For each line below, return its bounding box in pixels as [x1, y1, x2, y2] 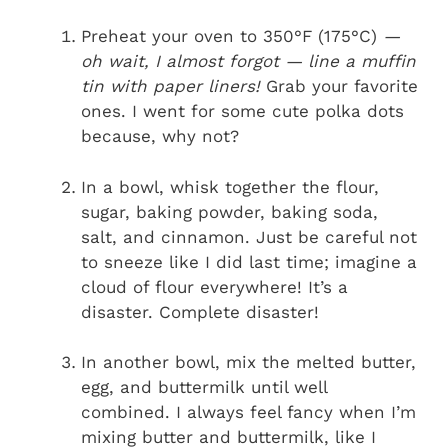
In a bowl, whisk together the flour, [81, 176, 379, 197]
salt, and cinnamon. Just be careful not [81, 226, 417, 247]
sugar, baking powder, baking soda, [81, 201, 378, 222]
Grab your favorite [260, 76, 418, 97]
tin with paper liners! [81, 76, 260, 97]
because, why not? [81, 126, 239, 147]
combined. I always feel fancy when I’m [81, 402, 416, 423]
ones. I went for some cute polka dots [81, 101, 404, 122]
